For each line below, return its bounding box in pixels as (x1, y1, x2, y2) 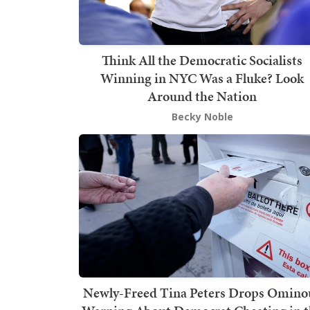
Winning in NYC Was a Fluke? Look (100, 69, 304, 89)
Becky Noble (171, 110, 233, 124)
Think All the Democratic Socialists (102, 51, 302, 71)
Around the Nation (147, 86, 257, 107)
